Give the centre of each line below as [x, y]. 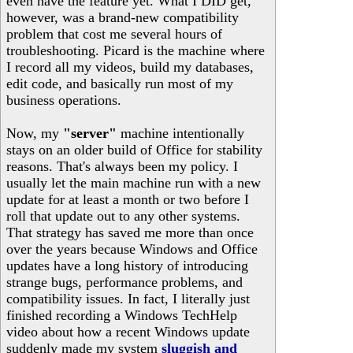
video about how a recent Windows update [128, 332]
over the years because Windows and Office [132, 249]
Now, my [35, 133]
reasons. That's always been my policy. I [122, 166]
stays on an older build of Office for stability [134, 150]
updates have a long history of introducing [127, 266]
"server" [90, 133]
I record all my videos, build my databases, [130, 67]
